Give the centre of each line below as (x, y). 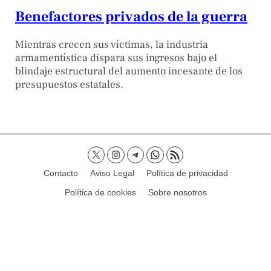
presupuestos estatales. (69, 85)
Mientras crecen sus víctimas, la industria (112, 45)
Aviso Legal (112, 173)
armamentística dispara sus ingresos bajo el (116, 58)
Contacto (60, 173)
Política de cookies (100, 193)
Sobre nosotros (177, 193)
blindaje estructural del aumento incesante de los (129, 71)
